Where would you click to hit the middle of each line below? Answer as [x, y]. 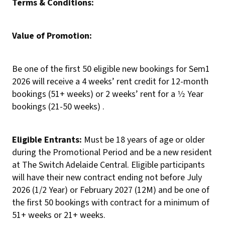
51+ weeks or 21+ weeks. [59, 215]
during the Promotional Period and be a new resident [112, 152]
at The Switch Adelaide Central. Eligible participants [108, 165]
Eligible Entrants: [47, 140]
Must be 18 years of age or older [143, 140]
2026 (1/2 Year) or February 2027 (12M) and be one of [111, 190]
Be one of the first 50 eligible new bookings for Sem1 [111, 69]
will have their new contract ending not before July [107, 178]
